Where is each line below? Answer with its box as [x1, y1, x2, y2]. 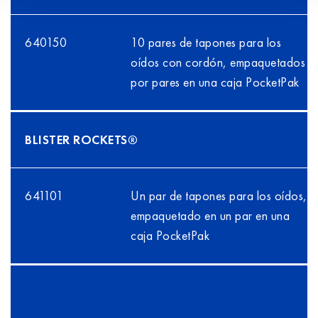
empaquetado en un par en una [131, 207, 290, 224]
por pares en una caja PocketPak [131, 74, 300, 91]
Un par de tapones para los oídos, [131, 187, 307, 204]
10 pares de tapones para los [131, 34, 282, 51]
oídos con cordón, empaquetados [131, 54, 306, 71]
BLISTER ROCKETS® [25, 131, 138, 148]
